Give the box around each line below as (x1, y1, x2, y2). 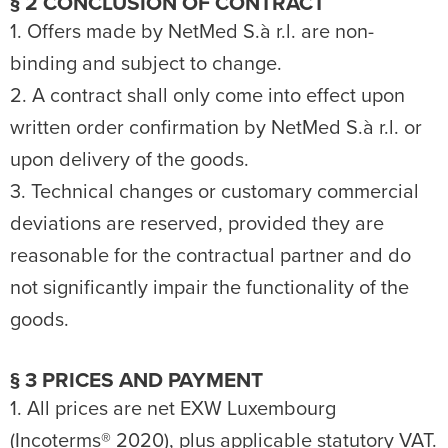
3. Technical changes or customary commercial (10, 180, 419, 204)
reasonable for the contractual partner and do (10, 244, 411, 268)
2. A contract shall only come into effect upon (10, 84, 405, 108)
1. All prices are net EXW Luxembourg (10, 397, 336, 421)
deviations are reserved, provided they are (10, 212, 384, 236)
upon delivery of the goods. (10, 148, 249, 172)
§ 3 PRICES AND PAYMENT (10, 368, 263, 393)
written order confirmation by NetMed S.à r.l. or (10, 116, 422, 140)
